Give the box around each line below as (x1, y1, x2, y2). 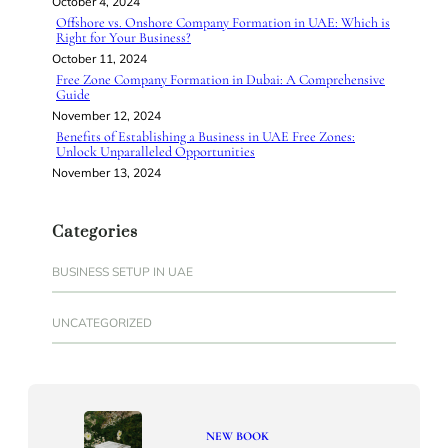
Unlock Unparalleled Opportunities (56, 143, 255, 161)
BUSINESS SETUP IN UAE (52, 264, 193, 280)
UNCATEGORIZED (52, 315, 152, 331)
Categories (52, 222, 138, 243)
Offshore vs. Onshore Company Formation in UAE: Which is (56, 14, 390, 32)
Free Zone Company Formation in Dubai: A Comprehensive (56, 71, 385, 89)
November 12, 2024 (52, 108, 161, 124)
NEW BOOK (206, 429, 269, 444)
